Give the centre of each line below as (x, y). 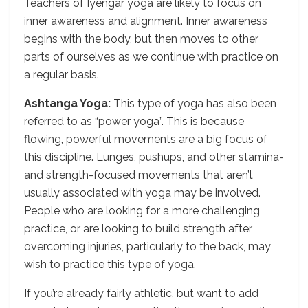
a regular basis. (62, 74)
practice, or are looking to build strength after (138, 228)
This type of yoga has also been (194, 103)
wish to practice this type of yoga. (110, 264)
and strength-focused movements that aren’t (139, 175)
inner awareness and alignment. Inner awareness (146, 21)
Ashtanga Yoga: (67, 103)
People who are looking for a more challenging (142, 210)
